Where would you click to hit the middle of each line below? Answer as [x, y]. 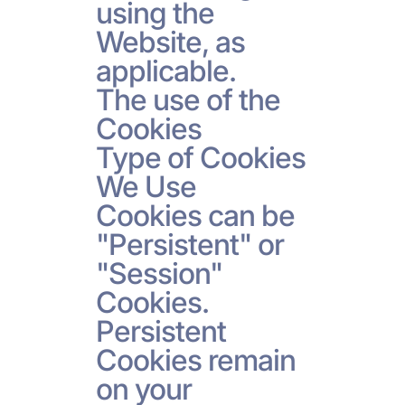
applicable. [165, 71]
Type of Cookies [201, 157]
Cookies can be [195, 215]
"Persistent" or [190, 244]
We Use [146, 186]
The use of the [188, 99]
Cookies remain [196, 360]
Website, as [170, 42]
